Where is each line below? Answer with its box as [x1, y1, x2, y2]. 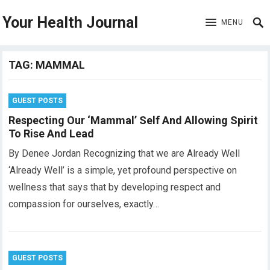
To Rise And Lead [8, 127, 95, 140]
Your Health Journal [2, 14, 139, 31]
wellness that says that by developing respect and [8, 181, 221, 193]
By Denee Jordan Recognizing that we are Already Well [8, 148, 240, 159]
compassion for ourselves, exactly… [8, 198, 160, 210]
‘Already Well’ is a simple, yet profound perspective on [8, 165, 237, 176]
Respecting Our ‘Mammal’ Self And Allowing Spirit [8, 114, 259, 127]
